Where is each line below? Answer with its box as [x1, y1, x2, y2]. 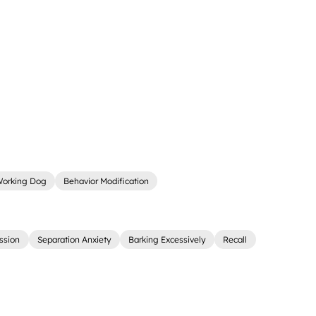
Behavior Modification [63, 176, 150, 187]
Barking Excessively [128, 234, 207, 245]
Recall [223, 234, 248, 245]
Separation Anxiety [37, 234, 111, 245]
